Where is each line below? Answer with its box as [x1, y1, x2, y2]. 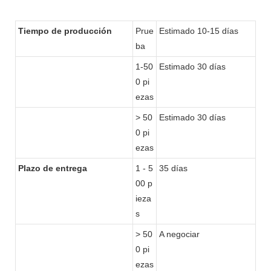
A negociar [159, 229, 200, 239]
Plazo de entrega [18, 163, 87, 173]
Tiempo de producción [18, 25, 112, 36]
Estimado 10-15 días [159, 25, 238, 36]
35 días [159, 163, 188, 173]
